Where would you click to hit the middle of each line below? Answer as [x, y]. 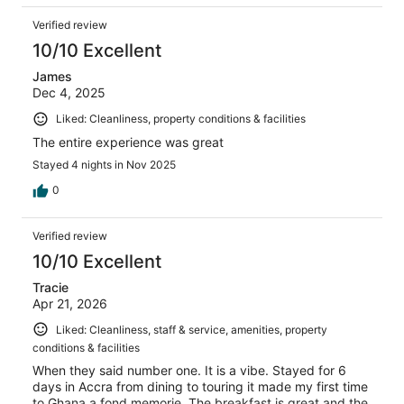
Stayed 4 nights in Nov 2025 [104, 164]
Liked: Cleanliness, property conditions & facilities [181, 119]
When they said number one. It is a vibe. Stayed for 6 [189, 371]
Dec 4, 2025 [69, 93]
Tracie [50, 287]
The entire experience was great [128, 142]
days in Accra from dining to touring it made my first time [200, 387]
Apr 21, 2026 [70, 303]
